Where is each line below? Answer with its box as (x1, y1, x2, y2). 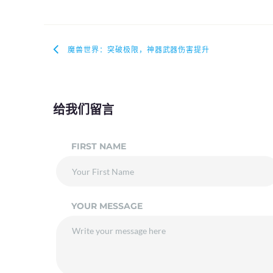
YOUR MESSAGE (71, 200, 143, 211)
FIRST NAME (71, 141, 126, 152)
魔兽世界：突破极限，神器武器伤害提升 (68, 45, 210, 54)
